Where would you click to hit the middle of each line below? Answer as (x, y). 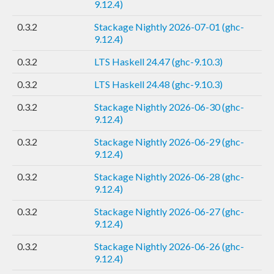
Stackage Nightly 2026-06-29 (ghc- (169, 141)
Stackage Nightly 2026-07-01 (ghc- (169, 26)
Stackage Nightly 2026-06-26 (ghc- (169, 246)
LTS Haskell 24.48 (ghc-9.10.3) (158, 84)
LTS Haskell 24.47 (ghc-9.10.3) (158, 61)
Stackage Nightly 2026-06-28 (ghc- (169, 176)
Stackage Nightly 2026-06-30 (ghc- (169, 106)
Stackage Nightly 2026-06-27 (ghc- (169, 211)
